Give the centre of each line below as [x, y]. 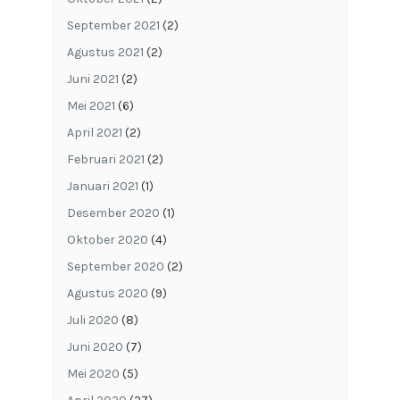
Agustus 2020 [107, 293]
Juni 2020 [95, 346]
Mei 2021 [91, 105]
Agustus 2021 [105, 52]
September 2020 [115, 266]
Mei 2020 [93, 373]
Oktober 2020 [107, 239]
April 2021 [94, 132]
